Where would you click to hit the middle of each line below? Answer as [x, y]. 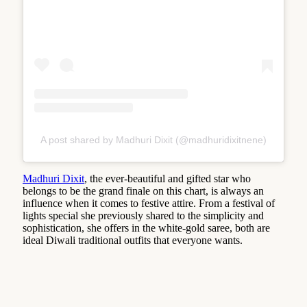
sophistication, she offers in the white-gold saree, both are [146, 228]
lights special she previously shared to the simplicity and [143, 215]
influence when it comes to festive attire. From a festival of [149, 203]
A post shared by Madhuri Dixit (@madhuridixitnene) [153, 139]
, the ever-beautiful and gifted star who [168, 178]
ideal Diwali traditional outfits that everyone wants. [133, 240]
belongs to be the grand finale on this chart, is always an [143, 191]
